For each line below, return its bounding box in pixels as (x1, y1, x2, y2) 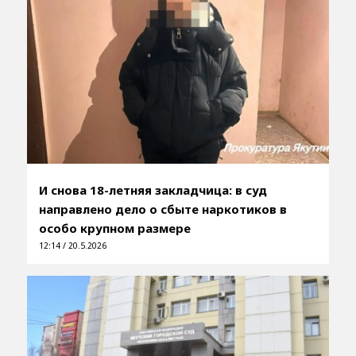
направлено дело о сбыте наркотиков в (38, 201, 287, 218)
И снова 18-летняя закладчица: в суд (38, 182, 267, 199)
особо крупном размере (38, 220, 191, 237)
